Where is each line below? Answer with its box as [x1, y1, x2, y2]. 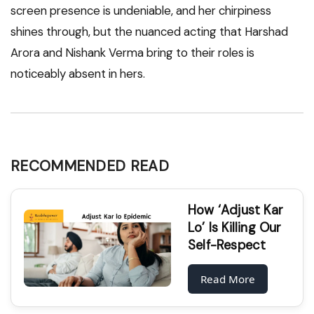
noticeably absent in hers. [11, 66, 145, 82]
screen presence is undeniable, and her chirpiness [11, 3, 271, 19]
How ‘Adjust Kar [188, 202, 283, 219]
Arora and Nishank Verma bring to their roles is [11, 45, 254, 61]
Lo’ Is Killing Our [188, 219, 282, 237]
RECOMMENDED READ [11, 156, 169, 176]
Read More [200, 272, 255, 287]
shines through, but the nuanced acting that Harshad [11, 24, 288, 40]
